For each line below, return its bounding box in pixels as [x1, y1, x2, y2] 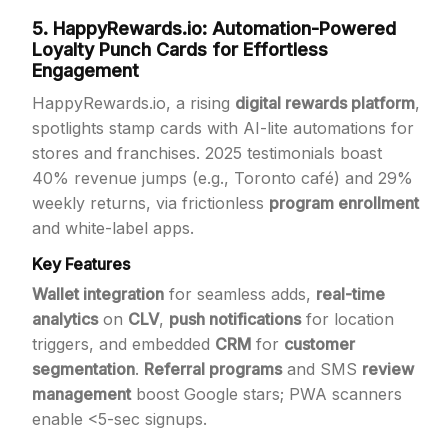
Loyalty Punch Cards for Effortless [32, 39, 328, 60]
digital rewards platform [235, 93, 415, 113]
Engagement [32, 60, 139, 81]
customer [284, 334, 355, 354]
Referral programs [144, 359, 282, 379]
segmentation [32, 359, 135, 379]
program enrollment [269, 193, 419, 213]
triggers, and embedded [32, 334, 215, 354]
